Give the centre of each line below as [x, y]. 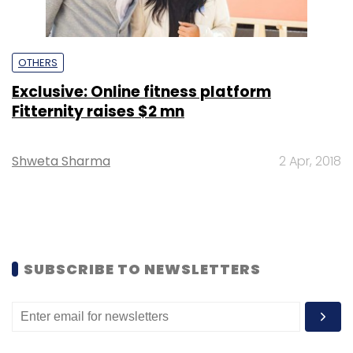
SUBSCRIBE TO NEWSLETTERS [142, 269]
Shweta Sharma [61, 161]
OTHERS [38, 62]
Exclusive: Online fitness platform [141, 91]
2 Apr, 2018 [310, 161]
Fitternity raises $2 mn [98, 111]
